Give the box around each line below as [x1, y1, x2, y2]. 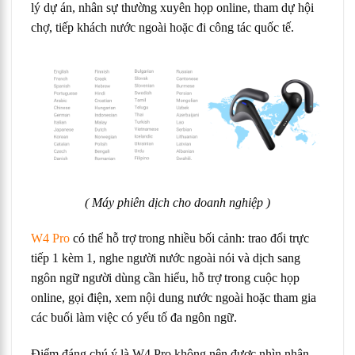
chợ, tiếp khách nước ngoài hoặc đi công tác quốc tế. [31, 20, 294, 34]
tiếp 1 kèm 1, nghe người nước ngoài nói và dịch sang [31, 251, 300, 265]
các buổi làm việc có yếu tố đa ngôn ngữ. [31, 311, 237, 325]
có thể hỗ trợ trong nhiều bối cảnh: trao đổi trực [70, 231, 309, 246]
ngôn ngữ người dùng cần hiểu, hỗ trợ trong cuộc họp [31, 271, 300, 285]
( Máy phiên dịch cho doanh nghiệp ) [85, 195, 270, 209]
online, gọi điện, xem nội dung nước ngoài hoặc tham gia [31, 291, 316, 305]
